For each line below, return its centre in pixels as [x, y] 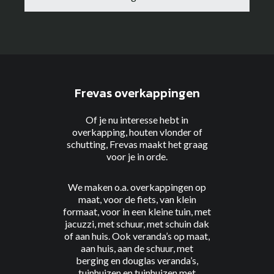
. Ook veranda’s [141, 236]
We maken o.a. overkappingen [131, 187]
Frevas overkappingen [137, 93]
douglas [139, 260]
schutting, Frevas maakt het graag [137, 144]
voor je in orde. [137, 156]
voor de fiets [129, 199]
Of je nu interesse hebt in [137, 120]
